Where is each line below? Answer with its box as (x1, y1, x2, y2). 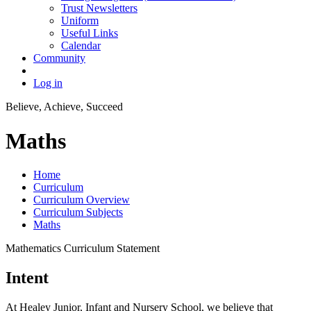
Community (33, 52, 85, 65)
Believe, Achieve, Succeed (6, 101, 123, 113)
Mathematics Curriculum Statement (6, 242, 160, 255)
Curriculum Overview (33, 194, 130, 206)
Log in (33, 77, 62, 90)
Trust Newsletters (61, 2, 137, 15)
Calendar (61, 40, 101, 52)
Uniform (61, 15, 99, 27)
